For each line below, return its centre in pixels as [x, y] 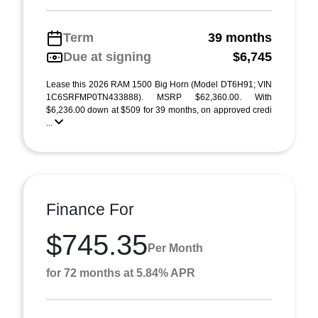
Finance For [90, 209]
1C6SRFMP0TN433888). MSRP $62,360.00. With [159, 97]
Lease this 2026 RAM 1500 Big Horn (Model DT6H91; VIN [159, 84]
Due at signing [107, 57]
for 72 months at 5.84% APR [121, 273]
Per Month [175, 248]
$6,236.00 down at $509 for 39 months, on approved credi [159, 110]
